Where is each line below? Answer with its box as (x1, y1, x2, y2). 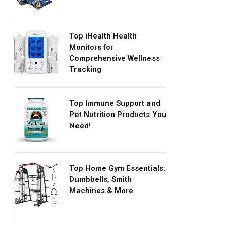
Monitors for (69, 42, 113, 52)
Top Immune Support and (69, 98, 160, 108)
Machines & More (69, 185, 133, 195)
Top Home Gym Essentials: (69, 163, 165, 173)
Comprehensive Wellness (69, 53, 160, 63)
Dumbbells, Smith (69, 174, 132, 184)
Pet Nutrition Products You (69, 109, 166, 119)
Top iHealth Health (69, 31, 137, 41)
